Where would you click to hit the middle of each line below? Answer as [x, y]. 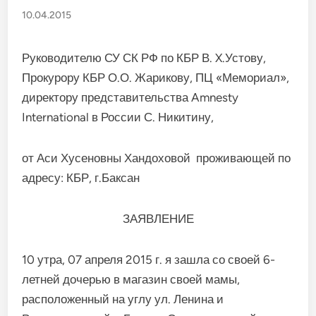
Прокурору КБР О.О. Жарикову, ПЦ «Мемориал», [156, 78]
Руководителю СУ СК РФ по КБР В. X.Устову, [144, 58]
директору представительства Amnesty [130, 97]
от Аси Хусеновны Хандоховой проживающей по [157, 158]
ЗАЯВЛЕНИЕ [158, 219]
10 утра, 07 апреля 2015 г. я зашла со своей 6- [149, 260]
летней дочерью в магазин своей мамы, [131, 279]
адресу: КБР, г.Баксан [81, 178]
